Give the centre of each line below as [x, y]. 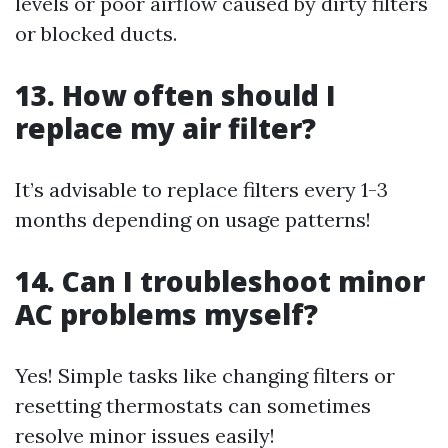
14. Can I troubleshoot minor [220, 281]
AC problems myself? [166, 314]
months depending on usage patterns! [193, 220]
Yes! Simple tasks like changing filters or [205, 376]
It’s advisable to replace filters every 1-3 [201, 190]
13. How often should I [175, 95]
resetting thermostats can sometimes [193, 406]
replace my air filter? [165, 128]
